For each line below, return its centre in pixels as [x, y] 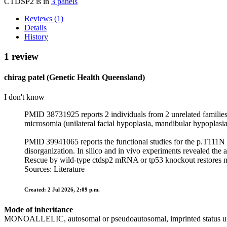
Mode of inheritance [39, 210]
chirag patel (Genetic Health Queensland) [74, 77]
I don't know [24, 97]
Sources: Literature [54, 169]
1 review [21, 56]
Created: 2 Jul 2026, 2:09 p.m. [62, 190]
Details [35, 27]
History [36, 36]
